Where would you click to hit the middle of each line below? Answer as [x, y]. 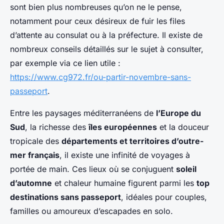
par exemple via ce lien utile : [65, 63]
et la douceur [183, 127]
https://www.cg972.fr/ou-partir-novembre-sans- [100, 77]
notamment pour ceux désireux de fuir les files [97, 21]
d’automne [31, 183]
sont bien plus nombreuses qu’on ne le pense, [96, 7]
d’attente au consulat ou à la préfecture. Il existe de [106, 35]
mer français [35, 155]
